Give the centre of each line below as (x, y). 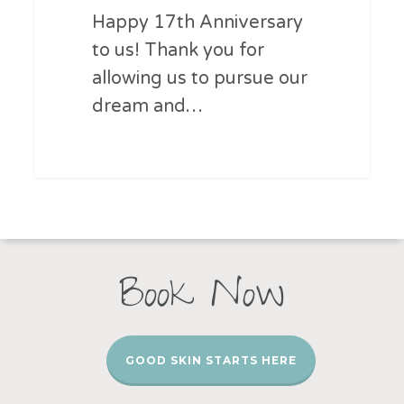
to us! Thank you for (178, 51)
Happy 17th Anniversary (197, 23)
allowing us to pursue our (199, 79)
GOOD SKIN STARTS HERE (211, 360)
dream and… (147, 107)
